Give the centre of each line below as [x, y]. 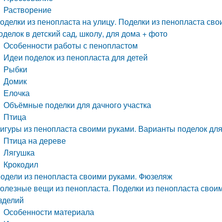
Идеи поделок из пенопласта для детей [76, 57]
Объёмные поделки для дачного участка [78, 105]
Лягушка [19, 152]
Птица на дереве [35, 140]
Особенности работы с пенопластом [71, 45]
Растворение [28, 10]
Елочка [17, 93]
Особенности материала [49, 212]
